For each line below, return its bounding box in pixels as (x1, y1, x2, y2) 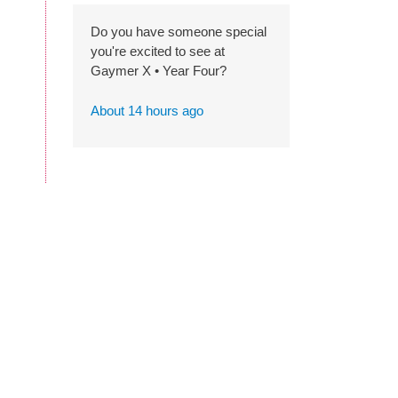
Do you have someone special (91, 24, 267, 39)
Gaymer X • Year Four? (91, 63, 227, 78)
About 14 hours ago (91, 102, 203, 118)
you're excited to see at (91, 44, 225, 59)
